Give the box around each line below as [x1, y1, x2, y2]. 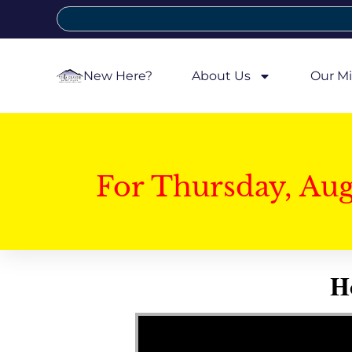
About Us [191, 68, 251, 83]
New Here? [82, 68, 152, 83]
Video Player [137, 307, 176, 322]
